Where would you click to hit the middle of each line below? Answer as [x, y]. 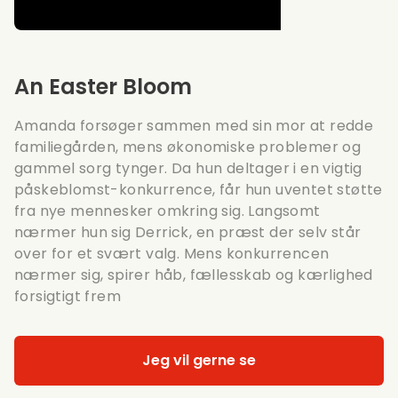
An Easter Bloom [103, 86]
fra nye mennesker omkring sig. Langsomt [167, 211]
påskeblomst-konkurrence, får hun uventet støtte [199, 189]
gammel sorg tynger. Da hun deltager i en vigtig [188, 168]
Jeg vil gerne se [199, 360]
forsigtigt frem [68, 296]
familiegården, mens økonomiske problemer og [188, 147]
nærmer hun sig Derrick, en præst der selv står [188, 232]
